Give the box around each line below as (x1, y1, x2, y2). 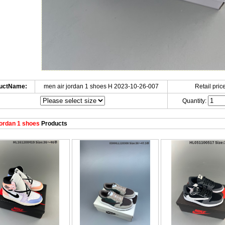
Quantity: (182, 97, 208, 104)
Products (39, 120, 67, 127)
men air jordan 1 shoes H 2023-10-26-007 (43, 83, 159, 90)
